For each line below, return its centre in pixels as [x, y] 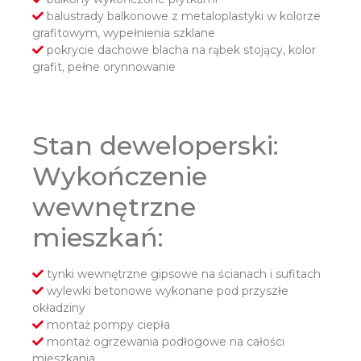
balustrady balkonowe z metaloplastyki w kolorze [182, 17]
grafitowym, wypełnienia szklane [124, 33]
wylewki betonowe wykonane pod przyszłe [166, 291]
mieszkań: [98, 238]
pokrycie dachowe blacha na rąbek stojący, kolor [180, 50]
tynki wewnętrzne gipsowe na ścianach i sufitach [182, 274]
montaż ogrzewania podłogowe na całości [164, 342]
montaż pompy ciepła [107, 325]
